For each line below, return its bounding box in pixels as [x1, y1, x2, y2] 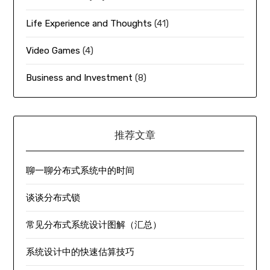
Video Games [26, 45, 81, 56]
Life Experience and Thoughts [26, 17, 152, 29]
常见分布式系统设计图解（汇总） [26, 219, 162, 230]
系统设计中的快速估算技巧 [26, 246, 135, 257]
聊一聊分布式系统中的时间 [26, 165, 135, 176]
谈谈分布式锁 [26, 192, 81, 203]
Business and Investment [26, 72, 133, 83]
